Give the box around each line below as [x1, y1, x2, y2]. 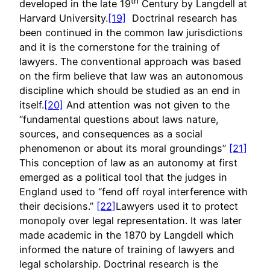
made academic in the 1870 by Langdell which [19, 229, 234, 242]
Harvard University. [19, 12, 108, 25]
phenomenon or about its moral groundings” [19, 142, 229, 155]
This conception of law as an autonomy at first [19, 157, 237, 169]
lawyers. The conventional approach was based [19, 55, 241, 68]
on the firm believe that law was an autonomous [19, 70, 243, 83]
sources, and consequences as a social [19, 128, 202, 140]
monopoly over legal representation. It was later [19, 215, 242, 227]
